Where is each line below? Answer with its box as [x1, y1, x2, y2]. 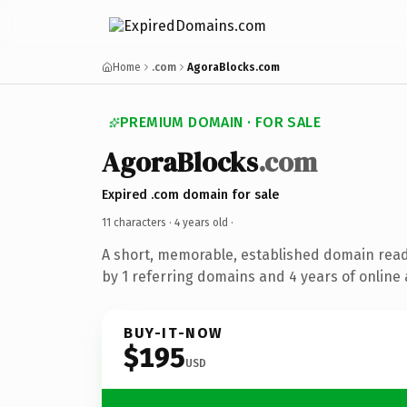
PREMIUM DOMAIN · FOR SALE [120, 114, 321, 131]
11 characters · [102, 215, 174, 229]
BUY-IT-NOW [124, 323, 223, 342]
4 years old [174, 215, 228, 229]
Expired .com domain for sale [102, 186, 279, 203]
